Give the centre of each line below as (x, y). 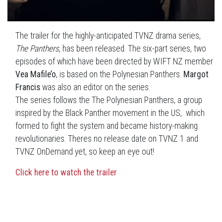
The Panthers (37, 49)
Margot (196, 75)
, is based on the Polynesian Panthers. (120, 75)
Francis (28, 87)
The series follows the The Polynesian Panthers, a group (109, 100)
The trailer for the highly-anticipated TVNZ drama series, (108, 36)
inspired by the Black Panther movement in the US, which (110, 113)
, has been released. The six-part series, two (133, 49)
